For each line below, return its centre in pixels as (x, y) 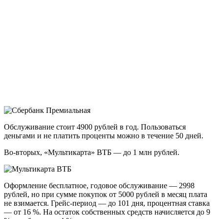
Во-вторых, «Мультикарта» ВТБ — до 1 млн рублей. (92, 152)
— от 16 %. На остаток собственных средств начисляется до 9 (107, 212)
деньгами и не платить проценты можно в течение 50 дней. (104, 135)
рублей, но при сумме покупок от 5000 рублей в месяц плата (106, 194)
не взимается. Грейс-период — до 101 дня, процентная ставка (107, 203)
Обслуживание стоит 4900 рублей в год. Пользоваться (95, 127)
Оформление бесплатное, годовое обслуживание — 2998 (99, 185)
